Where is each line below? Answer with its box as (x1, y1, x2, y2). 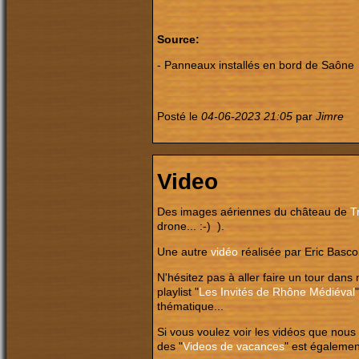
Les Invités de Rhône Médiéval (199, 284, 355, 298)
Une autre (157, 244, 211, 258)
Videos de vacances (183, 339, 284, 353)
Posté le (157, 110, 201, 123)
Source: (157, 33, 200, 46)
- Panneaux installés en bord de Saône (157, 58, 354, 71)
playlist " (157, 284, 199, 298)
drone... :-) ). (157, 219, 224, 232)
